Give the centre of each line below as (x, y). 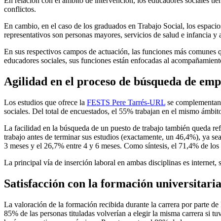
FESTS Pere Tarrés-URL (126, 103)
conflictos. (20, 9)
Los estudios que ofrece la (45, 103)
